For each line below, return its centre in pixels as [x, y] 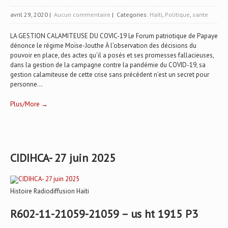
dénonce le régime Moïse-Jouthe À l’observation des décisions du [103, 46]
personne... [26, 84]
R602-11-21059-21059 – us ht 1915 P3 [104, 214]
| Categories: [130, 15]
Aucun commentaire [82, 15]
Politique [177, 15]
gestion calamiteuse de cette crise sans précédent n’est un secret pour [110, 75]
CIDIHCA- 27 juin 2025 [63, 158]
